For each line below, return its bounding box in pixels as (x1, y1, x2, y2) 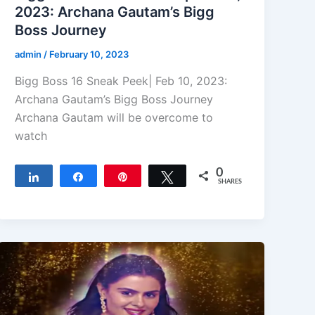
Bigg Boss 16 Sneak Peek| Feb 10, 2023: (15, 73, 228, 88)
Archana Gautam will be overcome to (15, 110, 214, 124)
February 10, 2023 (49, 49, 129, 60)
